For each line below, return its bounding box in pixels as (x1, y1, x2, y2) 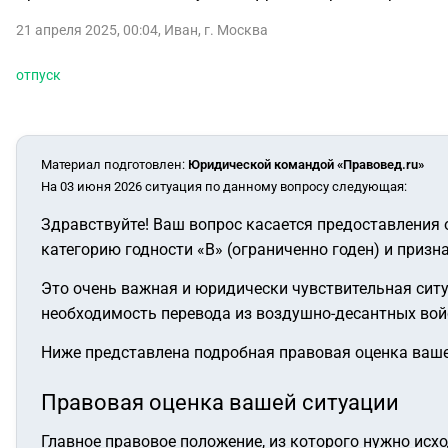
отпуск (16, 67, 61, 83)
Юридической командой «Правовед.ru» (188, 157, 424, 172)
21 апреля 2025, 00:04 (16, 22, 158, 38)
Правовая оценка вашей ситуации (41, 390, 399, 415)
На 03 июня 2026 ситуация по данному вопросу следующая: (41, 179, 407, 194)
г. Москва (204, 22, 268, 38)
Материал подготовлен (41, 157, 182, 172)
